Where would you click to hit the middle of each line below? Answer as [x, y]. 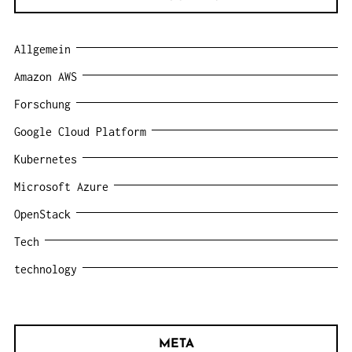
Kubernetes [46, 159]
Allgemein [42, 49]
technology [46, 269]
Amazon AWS [46, 76]
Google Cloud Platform [80, 131]
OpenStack [42, 214]
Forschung [42, 104]
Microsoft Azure [61, 186]
